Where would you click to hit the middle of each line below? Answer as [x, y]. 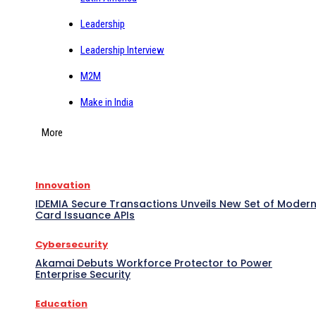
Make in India [107, 102]
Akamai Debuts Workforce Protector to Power [154, 263]
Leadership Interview [122, 50]
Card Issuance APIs [85, 215]
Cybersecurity [72, 244]
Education [61, 303]
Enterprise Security [83, 274]
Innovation [63, 185]
